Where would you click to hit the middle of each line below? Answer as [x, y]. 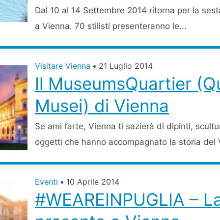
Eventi [46, 182]
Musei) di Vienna [102, 106]
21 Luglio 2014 [126, 66]
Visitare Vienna [63, 66]
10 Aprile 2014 [93, 182]
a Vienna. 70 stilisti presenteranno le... [111, 26]
